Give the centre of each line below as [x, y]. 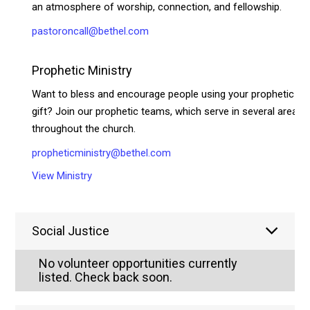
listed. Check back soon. [106, 277]
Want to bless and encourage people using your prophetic [163, 94]
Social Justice [71, 230]
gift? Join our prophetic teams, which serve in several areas [168, 111]
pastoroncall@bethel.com [91, 31]
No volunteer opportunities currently [138, 263]
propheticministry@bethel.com [102, 153]
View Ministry [62, 175]
